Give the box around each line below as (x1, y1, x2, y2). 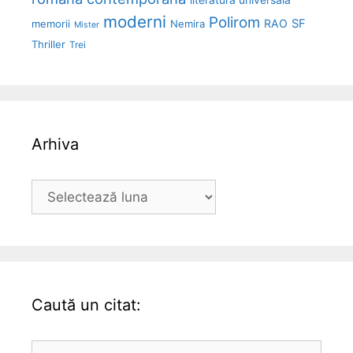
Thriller (32, 37, 65, 50)
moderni (103, 11, 166, 32)
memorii (32, 17, 70, 30)
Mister (74, 19, 99, 30)
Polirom (209, 13, 260, 32)
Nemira (170, 17, 205, 30)
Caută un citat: (32, 295, 141, 314)
